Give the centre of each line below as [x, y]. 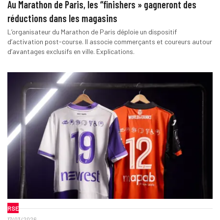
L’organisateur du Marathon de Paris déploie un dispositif [92, 31]
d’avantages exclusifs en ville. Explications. [71, 51]
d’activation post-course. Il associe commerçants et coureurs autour [110, 41]
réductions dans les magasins [62, 18]
